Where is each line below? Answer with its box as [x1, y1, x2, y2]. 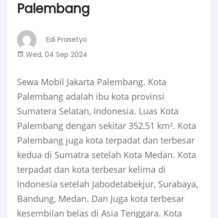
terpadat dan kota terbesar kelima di [17, 163, 166, 176]
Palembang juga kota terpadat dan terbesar [17, 134, 195, 146]
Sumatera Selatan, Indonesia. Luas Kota [17, 105, 179, 117]
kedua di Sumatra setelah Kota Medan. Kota [17, 149, 196, 161]
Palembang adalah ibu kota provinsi [17, 91, 164, 103]
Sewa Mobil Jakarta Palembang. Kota [17, 76, 166, 88]
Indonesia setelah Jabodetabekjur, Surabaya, [17, 178, 198, 190]
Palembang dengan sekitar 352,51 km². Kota [17, 120, 196, 132]
